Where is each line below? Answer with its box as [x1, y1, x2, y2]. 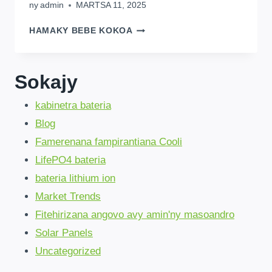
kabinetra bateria [35, 100, 111, 112]
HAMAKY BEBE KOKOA [29, 26, 133, 36]
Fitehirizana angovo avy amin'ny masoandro [35, 209, 234, 221]
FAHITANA [132, 138, 178, 148]
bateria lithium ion [35, 172, 115, 185]
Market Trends [35, 191, 101, 203]
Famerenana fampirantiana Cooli [35, 136, 182, 148]
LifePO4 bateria [35, 154, 106, 166]
